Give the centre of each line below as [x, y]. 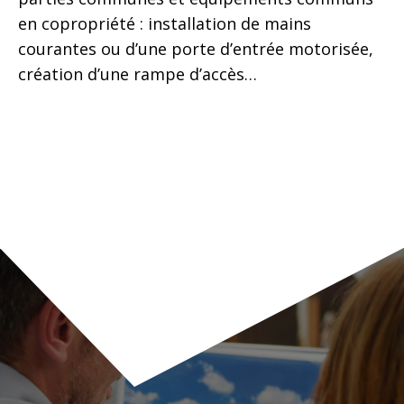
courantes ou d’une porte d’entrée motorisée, [196, 48]
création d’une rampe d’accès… [138, 73]
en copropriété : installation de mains [165, 23]
